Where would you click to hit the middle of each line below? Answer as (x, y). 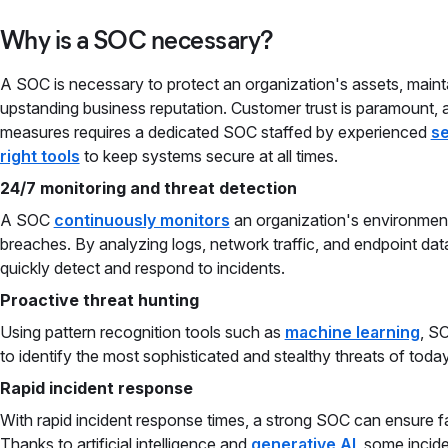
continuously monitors (141, 220)
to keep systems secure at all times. (208, 156)
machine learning (352, 332)
